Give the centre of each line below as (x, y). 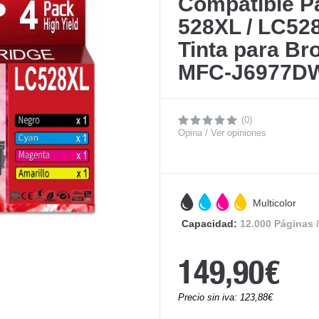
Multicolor (274, 203)
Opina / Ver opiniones (222, 133)
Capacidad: (209, 224)
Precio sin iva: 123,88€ (225, 297)
